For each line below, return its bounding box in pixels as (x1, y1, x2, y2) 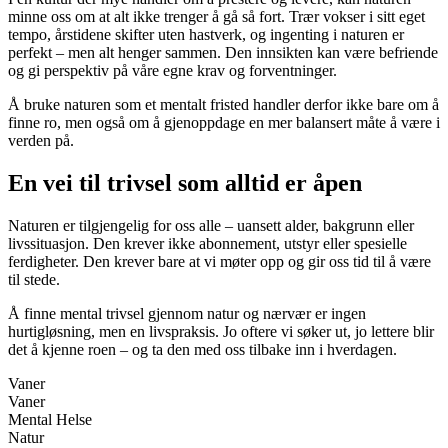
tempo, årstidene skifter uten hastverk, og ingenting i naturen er (8, 26, 404, 44)
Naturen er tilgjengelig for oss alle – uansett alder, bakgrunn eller (8, 216, 414, 234)
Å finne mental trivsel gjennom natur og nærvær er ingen (8, 304, 366, 322)
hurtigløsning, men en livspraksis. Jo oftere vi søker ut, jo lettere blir (8, 322, 434, 340)
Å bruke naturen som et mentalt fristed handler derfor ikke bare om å (8, 96, 439, 114)
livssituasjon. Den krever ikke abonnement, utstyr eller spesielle (8, 234, 407, 252)
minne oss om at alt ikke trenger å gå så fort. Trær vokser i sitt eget (8, 8, 425, 26)
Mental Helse (8, 410, 92, 428)
